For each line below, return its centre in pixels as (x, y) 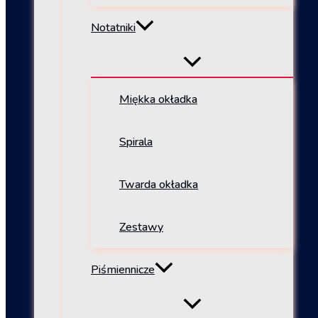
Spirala (136, 142)
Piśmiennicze (123, 270)
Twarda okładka (159, 185)
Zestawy (141, 227)
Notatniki (113, 28)
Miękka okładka (158, 100)
